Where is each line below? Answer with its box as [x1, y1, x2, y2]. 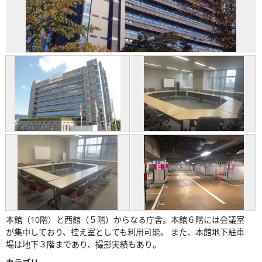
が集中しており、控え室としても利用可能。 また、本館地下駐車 [6, 226, 244, 237]
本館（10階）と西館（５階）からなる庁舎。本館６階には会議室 [6, 213, 244, 225]
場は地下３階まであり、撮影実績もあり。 [6, 238, 161, 250]
